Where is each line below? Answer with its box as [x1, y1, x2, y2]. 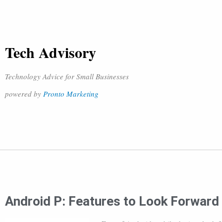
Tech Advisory [5, 41, 96, 63]
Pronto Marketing [43, 89, 99, 99]
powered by [5, 89, 43, 99]
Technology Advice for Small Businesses [5, 71, 129, 81]
